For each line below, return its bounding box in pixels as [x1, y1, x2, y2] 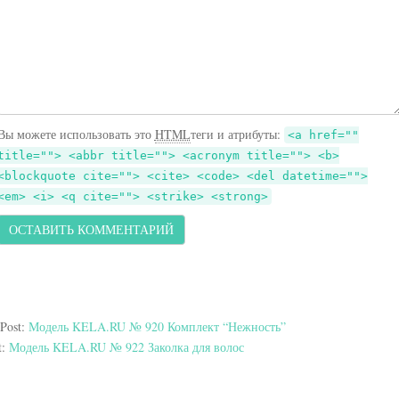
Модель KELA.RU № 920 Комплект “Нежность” [28, 318, 286, 336]
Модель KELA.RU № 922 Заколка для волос [8, 338, 244, 356]
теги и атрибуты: [190, 126, 284, 143]
